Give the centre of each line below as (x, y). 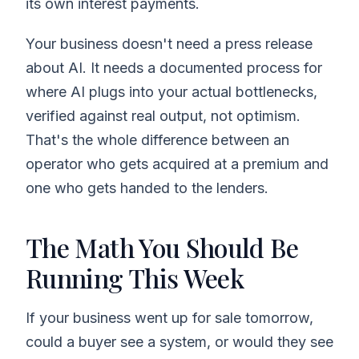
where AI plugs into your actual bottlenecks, (171, 91)
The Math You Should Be (162, 247)
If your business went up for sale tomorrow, (169, 317)
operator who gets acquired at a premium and (177, 163)
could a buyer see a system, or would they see (179, 341)
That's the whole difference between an (157, 139)
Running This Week (135, 277)
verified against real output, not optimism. (163, 115)
